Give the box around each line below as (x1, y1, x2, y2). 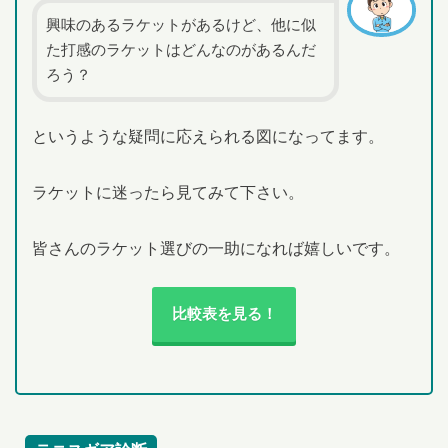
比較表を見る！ (171, 306, 277, 323)
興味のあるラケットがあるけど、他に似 (46, 16, 317, 33)
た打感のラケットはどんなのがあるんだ (46, 41, 317, 58)
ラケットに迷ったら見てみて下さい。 (31, 183, 304, 202)
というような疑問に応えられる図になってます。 (31, 127, 384, 146)
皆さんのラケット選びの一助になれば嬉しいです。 (31, 239, 400, 258)
